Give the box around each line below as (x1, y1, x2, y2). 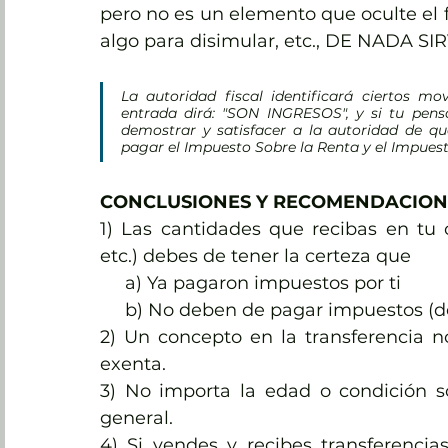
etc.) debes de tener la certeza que (100, 245, 416, 267)
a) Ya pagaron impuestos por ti (125, 272, 406, 294)
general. (100, 407, 173, 429)
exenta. (100, 353, 166, 375)
